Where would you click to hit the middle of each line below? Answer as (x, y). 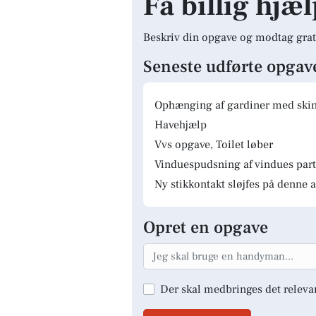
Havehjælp (181, 125)
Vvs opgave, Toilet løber (214, 145)
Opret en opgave (206, 227)
